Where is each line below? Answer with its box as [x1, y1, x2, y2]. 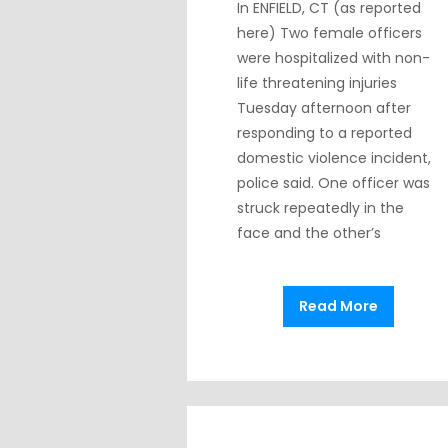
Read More [299, 296, 379, 316]
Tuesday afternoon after [237, 98, 411, 118]
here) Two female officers [237, 23, 422, 43]
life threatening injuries [237, 73, 397, 93]
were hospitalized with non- [237, 48, 430, 68]
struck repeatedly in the [237, 198, 404, 218]
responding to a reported [237, 123, 412, 143]
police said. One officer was [237, 173, 430, 193]
